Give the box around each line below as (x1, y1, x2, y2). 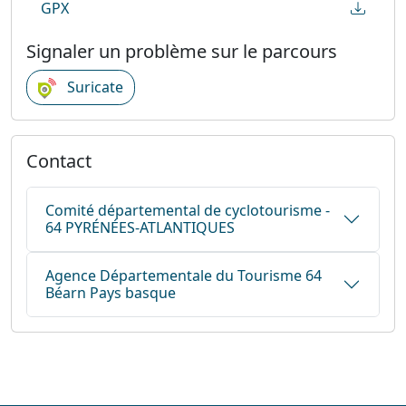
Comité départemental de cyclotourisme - (45, 200, 330, 221)
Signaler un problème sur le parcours (26, 38, 337, 63)
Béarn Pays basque (45, 283, 176, 304)
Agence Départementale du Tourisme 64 (45, 266, 322, 286)
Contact (26, 149, 92, 174)
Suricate (63, 76, 123, 97)
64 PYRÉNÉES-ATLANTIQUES (45, 217, 235, 238)
